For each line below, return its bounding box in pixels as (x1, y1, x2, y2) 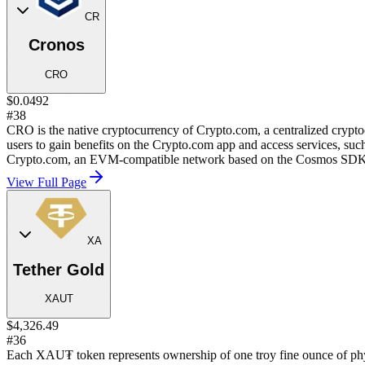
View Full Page (7, 175, 86, 190)
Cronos (28, 36, 85, 55)
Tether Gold (13, 260, 104, 279)
